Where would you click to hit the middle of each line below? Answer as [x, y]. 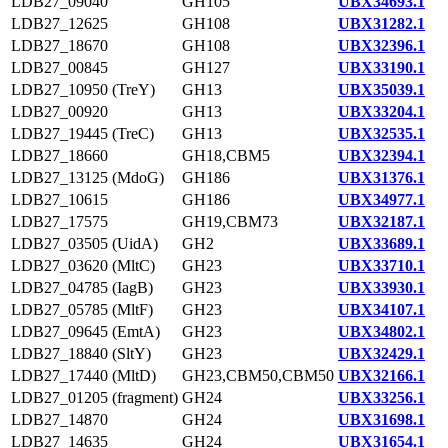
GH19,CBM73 [230, 221]
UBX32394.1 [381, 155]
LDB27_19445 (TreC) [82, 133]
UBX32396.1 [381, 45]
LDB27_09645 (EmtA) [85, 331]
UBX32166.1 [381, 375]
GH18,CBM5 [226, 155]
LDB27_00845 [59, 67]
